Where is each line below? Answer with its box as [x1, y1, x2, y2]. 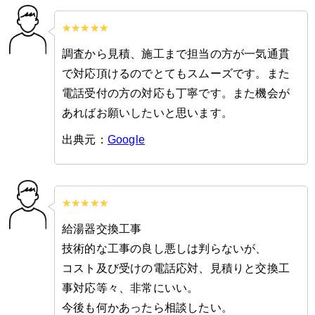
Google [107, 134, 146, 146]
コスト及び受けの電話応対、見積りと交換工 [62, 262, 290, 274]
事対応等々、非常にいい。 [62, 282, 199, 294]
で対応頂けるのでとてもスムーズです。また [62, 67, 290, 79]
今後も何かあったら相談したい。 [62, 302, 233, 314]
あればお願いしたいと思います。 [62, 107, 233, 119]
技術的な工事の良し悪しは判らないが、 [62, 243, 267, 255]
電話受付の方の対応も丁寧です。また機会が [62, 87, 290, 99]
